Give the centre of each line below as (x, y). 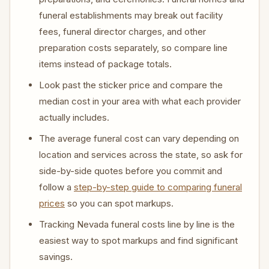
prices (52, 203)
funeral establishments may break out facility (131, 15)
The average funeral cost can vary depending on (139, 138)
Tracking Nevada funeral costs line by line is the (137, 224)
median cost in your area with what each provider (140, 101)
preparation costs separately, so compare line (133, 48)
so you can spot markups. (119, 203)
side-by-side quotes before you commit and (131, 171)
